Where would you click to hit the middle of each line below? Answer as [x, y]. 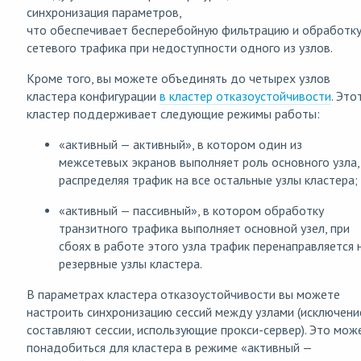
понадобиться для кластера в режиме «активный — [169, 348]
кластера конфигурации [93, 96]
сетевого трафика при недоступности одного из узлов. [180, 48]
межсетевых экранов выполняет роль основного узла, [209, 162]
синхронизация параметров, [104, 12]
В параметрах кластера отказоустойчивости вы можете [183, 295]
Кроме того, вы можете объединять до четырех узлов [178, 79]
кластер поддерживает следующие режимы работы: [173, 114]
